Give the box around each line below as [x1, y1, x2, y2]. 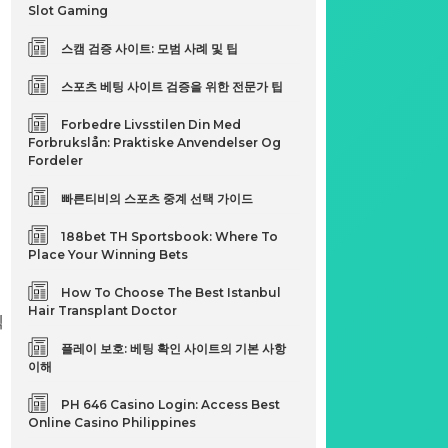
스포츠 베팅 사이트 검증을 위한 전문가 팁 [61, 79, 284, 94]
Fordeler [28, 153, 84, 168]
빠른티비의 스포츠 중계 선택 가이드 [61, 191, 254, 206]
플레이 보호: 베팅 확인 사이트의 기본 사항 [61, 341, 287, 356]
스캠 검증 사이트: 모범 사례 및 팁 [61, 41, 239, 56]
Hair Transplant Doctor [28, 303, 178, 318]
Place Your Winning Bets [28, 247, 189, 262]
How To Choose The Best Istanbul [61, 285, 282, 300]
